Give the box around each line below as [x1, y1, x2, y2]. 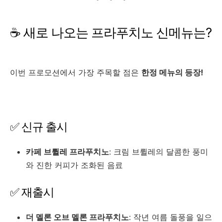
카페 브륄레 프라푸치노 [26, 147, 109, 157]
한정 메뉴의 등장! [141, 67, 203, 78]
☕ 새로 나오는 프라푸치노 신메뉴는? [10, 25, 212, 41]
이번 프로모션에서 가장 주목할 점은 [10, 67, 141, 78]
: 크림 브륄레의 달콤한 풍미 [109, 147, 208, 157]
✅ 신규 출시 [10, 120, 67, 134]
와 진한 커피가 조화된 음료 [26, 160, 123, 170]
